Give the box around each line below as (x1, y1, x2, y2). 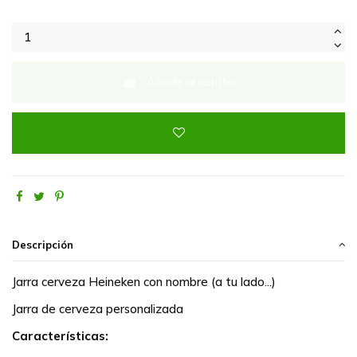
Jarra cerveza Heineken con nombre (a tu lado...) (12, 274, 276, 290)
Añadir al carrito (147, 73, 235, 89)
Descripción (12, 238, 73, 252)
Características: (12, 328, 108, 344)
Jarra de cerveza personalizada (12, 301, 183, 317)
